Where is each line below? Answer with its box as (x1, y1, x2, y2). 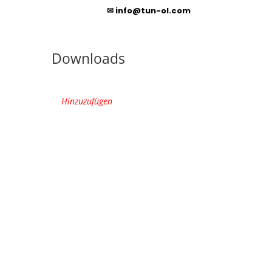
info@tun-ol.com (113, 5, 191, 16)
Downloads (51, 49, 125, 68)
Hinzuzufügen (61, 95, 115, 107)
